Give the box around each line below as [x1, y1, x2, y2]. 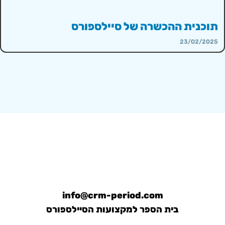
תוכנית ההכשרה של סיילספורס [71, 20, 218, 33]
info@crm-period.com [62, 190, 163, 201]
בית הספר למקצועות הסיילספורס [46, 204, 179, 215]
